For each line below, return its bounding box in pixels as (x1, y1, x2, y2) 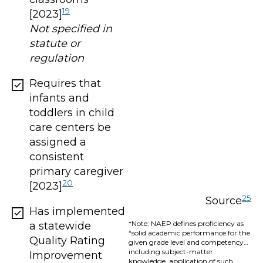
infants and (29, 91, 89, 104)
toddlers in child (29, 106, 114, 119)
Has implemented (29, 204, 125, 218)
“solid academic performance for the (128, 228, 250, 238)
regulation (29, 51, 84, 65)
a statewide (29, 219, 91, 232)
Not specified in (29, 22, 112, 35)
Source (205, 194, 242, 208)
